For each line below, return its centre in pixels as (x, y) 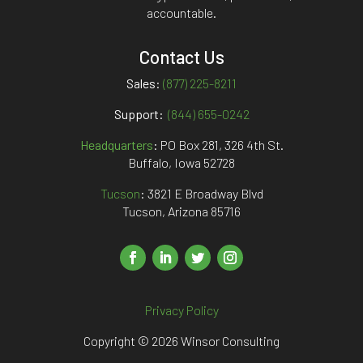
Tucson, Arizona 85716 (181, 211)
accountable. (181, 13)
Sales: (143, 83)
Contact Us (181, 57)
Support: (139, 114)
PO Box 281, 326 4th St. (222, 145)
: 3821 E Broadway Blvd (201, 194)
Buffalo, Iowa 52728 (181, 163)
